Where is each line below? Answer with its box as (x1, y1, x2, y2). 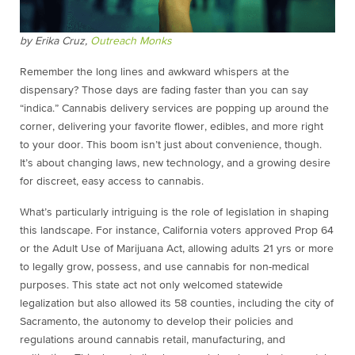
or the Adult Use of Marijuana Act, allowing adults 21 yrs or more (20, 243, 334, 255)
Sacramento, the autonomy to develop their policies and (20, 316, 293, 328)
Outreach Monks (90, 36, 172, 48)
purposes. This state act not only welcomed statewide (20, 280, 283, 292)
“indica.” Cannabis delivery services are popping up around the (20, 103, 329, 115)
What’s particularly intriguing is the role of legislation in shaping (20, 207, 329, 219)
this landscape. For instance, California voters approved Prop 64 (20, 225, 334, 237)
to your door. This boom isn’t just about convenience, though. (20, 139, 322, 151)
